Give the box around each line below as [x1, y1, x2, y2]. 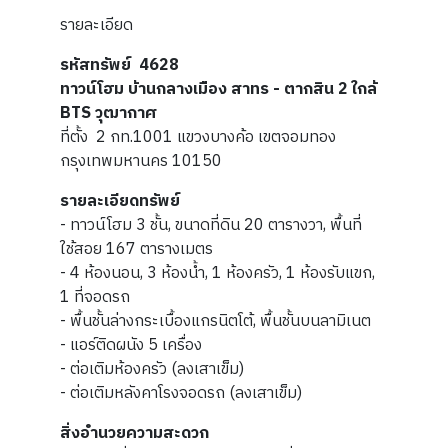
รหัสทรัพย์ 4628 [60, 52, 179, 80]
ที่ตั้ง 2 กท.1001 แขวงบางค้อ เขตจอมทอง [60, 124, 336, 152]
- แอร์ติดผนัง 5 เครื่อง [60, 332, 202, 360]
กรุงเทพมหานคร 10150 [60, 148, 222, 176]
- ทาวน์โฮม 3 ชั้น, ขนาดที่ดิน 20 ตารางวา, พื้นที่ [60, 212, 362, 240]
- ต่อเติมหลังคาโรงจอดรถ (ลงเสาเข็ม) [60, 380, 302, 408]
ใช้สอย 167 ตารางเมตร [60, 236, 213, 264]
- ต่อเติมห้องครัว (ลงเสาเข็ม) [60, 356, 244, 384]
